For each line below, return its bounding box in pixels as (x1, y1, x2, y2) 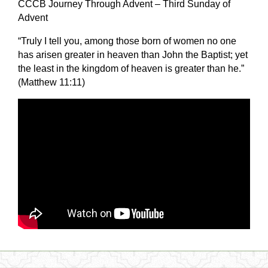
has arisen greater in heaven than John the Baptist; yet (18, 49, 248, 60)
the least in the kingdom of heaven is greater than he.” (18, 63, 244, 74)
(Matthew (18, 77, 59, 87)
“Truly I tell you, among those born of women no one (18, 35, 236, 46)
